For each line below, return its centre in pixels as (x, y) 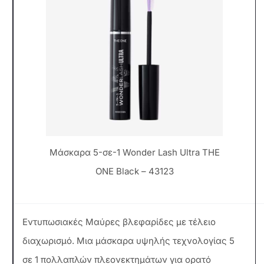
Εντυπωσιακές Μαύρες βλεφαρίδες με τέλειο (119, 222)
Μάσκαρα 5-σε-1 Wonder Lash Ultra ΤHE (134, 152)
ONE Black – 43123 (134, 171)
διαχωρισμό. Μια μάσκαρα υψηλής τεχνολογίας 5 (128, 240)
